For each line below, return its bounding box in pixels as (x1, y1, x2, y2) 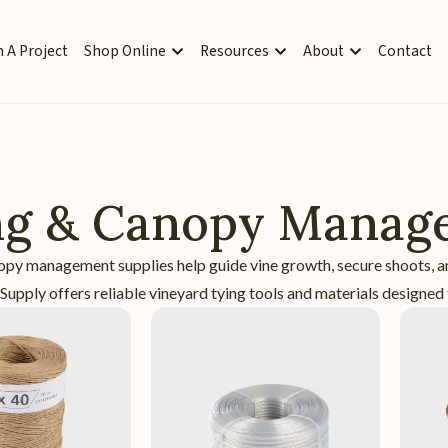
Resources (199, 40, 269, 63)
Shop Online (83, 40, 166, 63)
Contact (377, 40, 432, 63)
